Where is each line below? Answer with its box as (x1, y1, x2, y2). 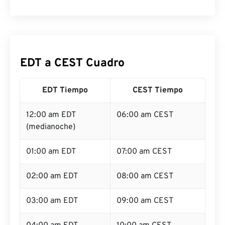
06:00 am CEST (117, 110, 173, 120)
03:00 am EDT (26, 196, 78, 206)
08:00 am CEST (117, 171, 173, 181)
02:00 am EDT (26, 171, 78, 181)
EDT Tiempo (42, 85, 88, 95)
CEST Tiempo (133, 85, 183, 95)
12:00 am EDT (26, 110, 76, 120)
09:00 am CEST (117, 196, 173, 206)
